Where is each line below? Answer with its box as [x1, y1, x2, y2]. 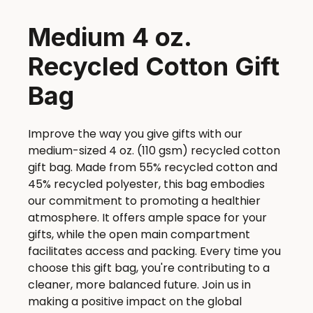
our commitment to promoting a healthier [28, 193, 261, 210]
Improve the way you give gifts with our [28, 126, 242, 143]
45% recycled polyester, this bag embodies [28, 176, 265, 193]
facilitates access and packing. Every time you [28, 243, 281, 260]
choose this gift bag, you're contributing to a [28, 260, 270, 277]
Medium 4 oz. [28, 22, 191, 52]
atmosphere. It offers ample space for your [28, 210, 267, 226]
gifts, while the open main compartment [28, 226, 250, 243]
